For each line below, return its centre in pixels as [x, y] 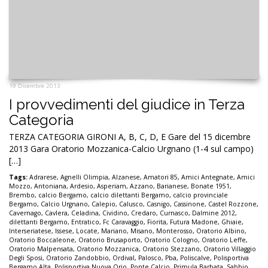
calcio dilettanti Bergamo [130, 195]
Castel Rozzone [232, 204]
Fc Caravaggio [123, 222]
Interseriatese [30, 231]
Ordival [124, 258]
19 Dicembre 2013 [35, 86]
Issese [64, 231]
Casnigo [158, 204]
